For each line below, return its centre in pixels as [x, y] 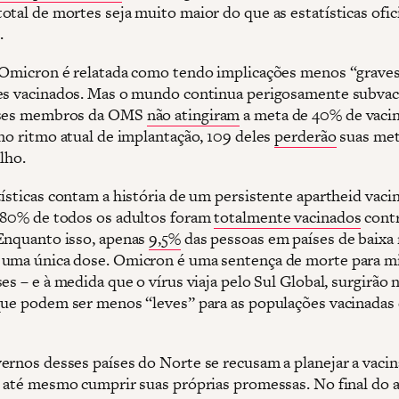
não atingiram [193, 114]
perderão [305, 135]
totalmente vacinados [288, 216]
